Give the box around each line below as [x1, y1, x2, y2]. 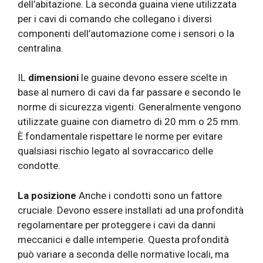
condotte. [18, 160, 60, 172]
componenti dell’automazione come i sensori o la [18, 27, 234, 39]
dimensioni [28, 72, 79, 84]
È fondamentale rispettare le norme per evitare [18, 130, 222, 143]
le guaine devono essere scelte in [79, 72, 227, 84]
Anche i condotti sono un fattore [76, 189, 222, 201]
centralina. [18, 42, 63, 54]
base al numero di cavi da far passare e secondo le [18, 86, 241, 99]
